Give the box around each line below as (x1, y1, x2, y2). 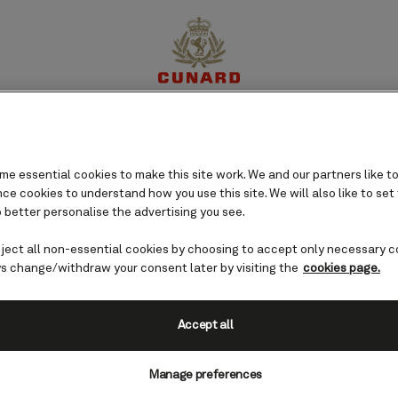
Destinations (78, 117, 175, 139)
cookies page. (303, 262, 380, 275)
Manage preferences (147, 369, 263, 382)
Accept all (177, 319, 234, 332)
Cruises (193, 117, 251, 139)
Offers (269, 117, 320, 139)
